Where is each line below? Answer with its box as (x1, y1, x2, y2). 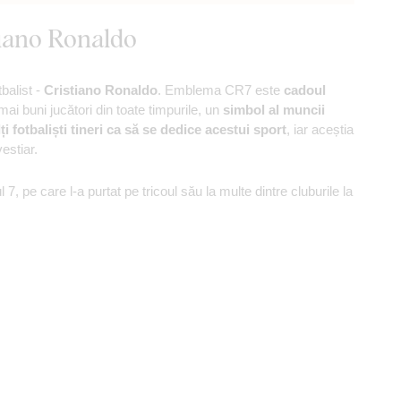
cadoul (284, 82, 326, 98)
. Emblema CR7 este (158, 82, 284, 98)
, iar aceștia (286, 122, 354, 137)
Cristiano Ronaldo (44, 82, 158, 98)
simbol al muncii (223, 102, 325, 117)
